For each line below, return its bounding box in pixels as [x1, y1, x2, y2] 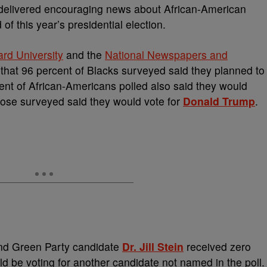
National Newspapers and [105, 47, 228, 62]
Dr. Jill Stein [122, 239, 184, 254]
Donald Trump [183, 94, 255, 108]
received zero [184, 239, 251, 254]
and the [63, 47, 105, 62]
